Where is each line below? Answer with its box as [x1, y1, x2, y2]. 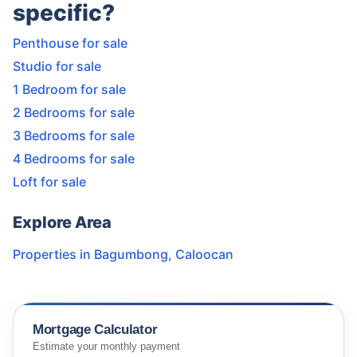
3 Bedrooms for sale [13, 127, 135, 144]
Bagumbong [94, 246, 168, 263]
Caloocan [175, 246, 233, 263]
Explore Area [13, 213, 112, 233]
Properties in [13, 246, 94, 263]
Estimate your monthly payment [33, 340, 180, 352]
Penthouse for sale [13, 35, 127, 52]
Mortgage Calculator [33, 322, 158, 338]
